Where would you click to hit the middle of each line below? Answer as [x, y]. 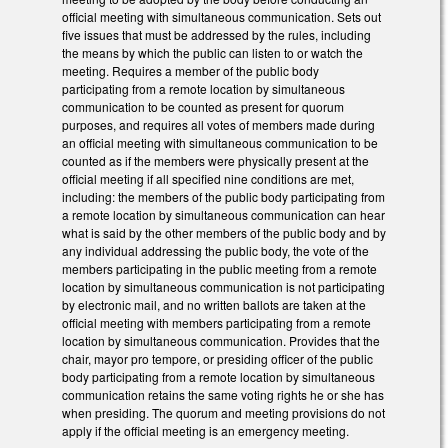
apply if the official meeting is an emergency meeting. [205, 431]
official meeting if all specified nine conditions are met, [208, 179]
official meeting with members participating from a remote [216, 323]
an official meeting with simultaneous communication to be [220, 143]
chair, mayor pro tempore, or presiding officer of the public [217, 359]
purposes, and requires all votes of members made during [218, 125]
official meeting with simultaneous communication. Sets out [221, 17]
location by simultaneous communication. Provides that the [221, 341]
